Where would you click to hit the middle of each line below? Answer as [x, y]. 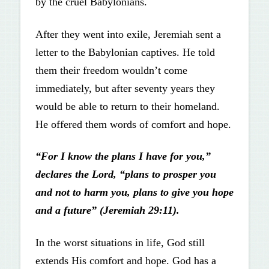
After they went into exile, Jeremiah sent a [128, 34]
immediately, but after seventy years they [125, 88]
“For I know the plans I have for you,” [123, 156]
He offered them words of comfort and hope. [133, 124]
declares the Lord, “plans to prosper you [125, 174]
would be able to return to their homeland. [127, 106]
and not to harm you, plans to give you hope [134, 192]
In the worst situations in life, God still [120, 242]
